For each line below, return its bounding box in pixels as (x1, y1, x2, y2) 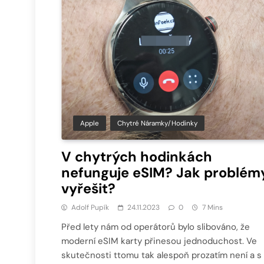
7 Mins (202, 202, 223, 212)
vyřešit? (61, 179, 115, 197)
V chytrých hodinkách (61, 147, 212, 166)
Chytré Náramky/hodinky (117, 118, 197, 128)
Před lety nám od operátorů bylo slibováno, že (61, 220, 250, 233)
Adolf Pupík (71, 202, 109, 212)
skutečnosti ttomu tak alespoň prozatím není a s (61, 249, 262, 261)
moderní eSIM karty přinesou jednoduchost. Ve (61, 235, 257, 247)
